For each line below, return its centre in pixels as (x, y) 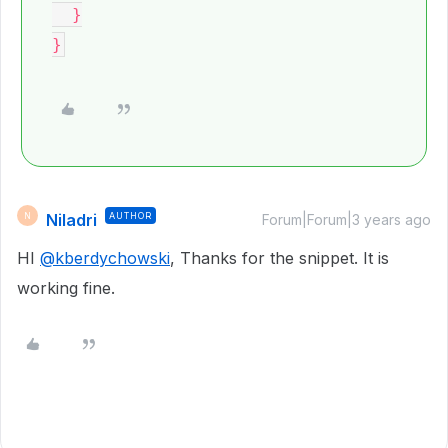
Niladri (71, 220)
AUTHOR (130, 215)
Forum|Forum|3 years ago (346, 219)
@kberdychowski (105, 258)
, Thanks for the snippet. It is (279, 258)
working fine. (66, 288)
